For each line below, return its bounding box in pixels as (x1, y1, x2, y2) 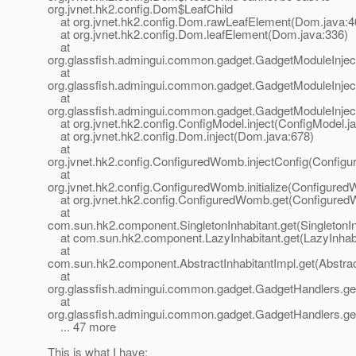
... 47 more (48, 318, 116, 335)
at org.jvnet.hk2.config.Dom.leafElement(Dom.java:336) (48, 25, 348, 43)
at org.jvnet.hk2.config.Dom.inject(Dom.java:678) (48, 127, 314, 145)
